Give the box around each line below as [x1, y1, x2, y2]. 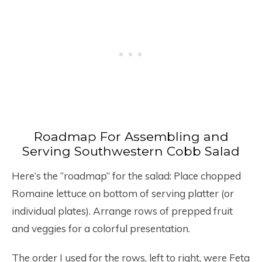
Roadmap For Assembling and [33, 129, 229, 144]
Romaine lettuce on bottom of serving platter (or [12, 187, 234, 200]
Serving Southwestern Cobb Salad [22, 143, 240, 159]
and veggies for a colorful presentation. [12, 222, 190, 235]
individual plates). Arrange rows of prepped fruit [12, 205, 233, 218]
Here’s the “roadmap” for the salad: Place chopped [12, 170, 241, 182]
